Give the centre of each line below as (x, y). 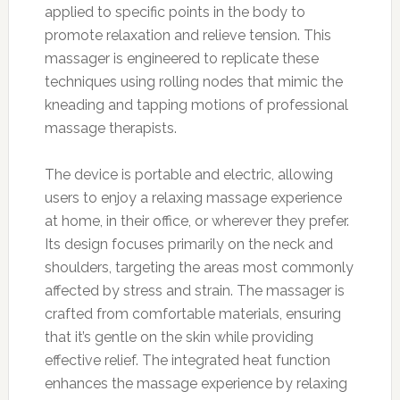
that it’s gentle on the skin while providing (179, 337)
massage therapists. (110, 128)
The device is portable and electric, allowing (188, 174)
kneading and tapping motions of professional (196, 104)
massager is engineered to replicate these (181, 58)
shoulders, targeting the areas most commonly (199, 267)
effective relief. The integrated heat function (187, 360)
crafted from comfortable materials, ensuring (192, 313)
